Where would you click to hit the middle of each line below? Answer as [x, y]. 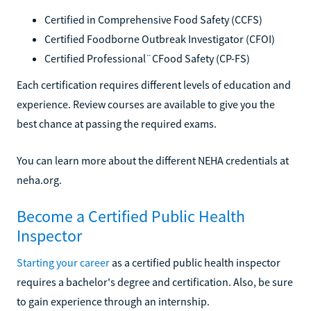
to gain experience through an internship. [113, 301]
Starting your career [63, 262]
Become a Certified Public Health [131, 216]
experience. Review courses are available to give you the [146, 104]
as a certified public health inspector [195, 262]
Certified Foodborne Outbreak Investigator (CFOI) [160, 39]
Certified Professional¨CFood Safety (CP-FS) [147, 58]
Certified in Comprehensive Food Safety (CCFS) [153, 19]
